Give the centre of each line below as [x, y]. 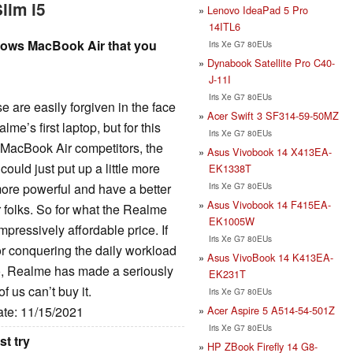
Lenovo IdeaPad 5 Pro [258, 9]
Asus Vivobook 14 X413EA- [269, 151]
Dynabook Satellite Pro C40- [271, 62]
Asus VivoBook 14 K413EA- [270, 257]
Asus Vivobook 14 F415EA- [269, 204]
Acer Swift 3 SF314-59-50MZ [273, 115]
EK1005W [231, 221]
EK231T [227, 273]
